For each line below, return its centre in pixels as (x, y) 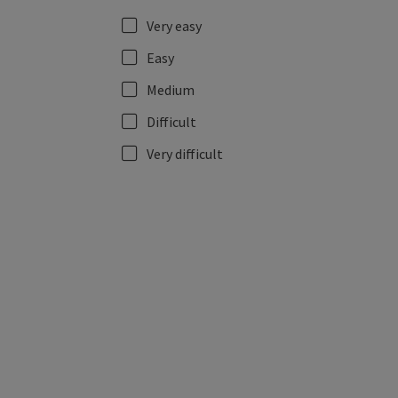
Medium (171, 90)
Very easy (174, 26)
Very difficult (185, 154)
